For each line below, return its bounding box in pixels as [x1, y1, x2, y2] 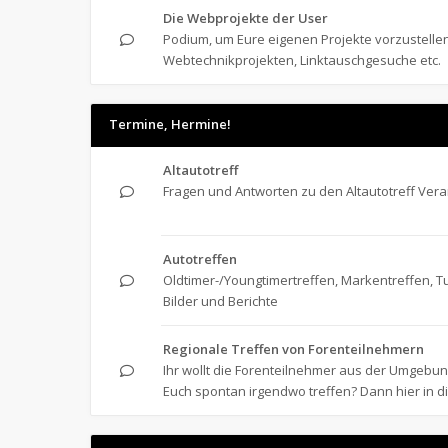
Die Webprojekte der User [163, 9, 328, 27]
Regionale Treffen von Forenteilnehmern [163, 340, 424, 358]
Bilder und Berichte [163, 292, 278, 310]
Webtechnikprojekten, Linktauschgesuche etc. [163, 51, 441, 69]
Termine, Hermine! [109, 115, 231, 133]
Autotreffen [163, 250, 237, 268]
